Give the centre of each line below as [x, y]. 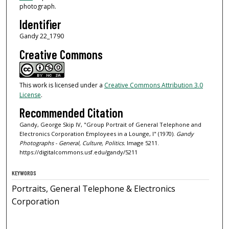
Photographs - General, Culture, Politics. [72, 143]
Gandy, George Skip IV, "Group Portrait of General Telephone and [110, 125]
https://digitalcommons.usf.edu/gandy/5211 [78, 152]
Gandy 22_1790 [41, 36]
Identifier [40, 25]
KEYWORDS [24, 173]
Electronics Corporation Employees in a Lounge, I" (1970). [98, 134]
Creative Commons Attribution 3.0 [153, 85]
